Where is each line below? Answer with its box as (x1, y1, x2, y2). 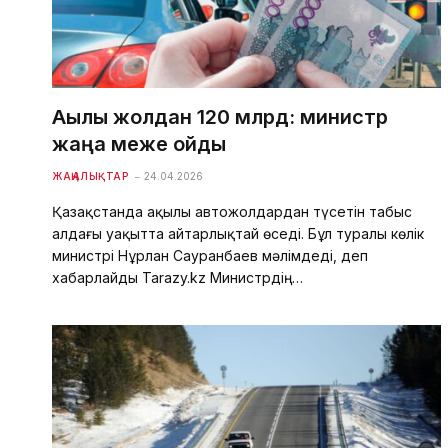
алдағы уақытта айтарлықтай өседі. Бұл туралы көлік (52, 224, 424, 242)
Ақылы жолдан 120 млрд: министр (52, 104, 388, 129)
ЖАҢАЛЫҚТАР (52, 169, 128, 182)
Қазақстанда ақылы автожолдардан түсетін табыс (52, 202, 412, 220)
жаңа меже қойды (52, 131, 226, 156)
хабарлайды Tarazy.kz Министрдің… (52, 268, 303, 286)
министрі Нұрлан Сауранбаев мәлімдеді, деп (52, 246, 368, 264)
